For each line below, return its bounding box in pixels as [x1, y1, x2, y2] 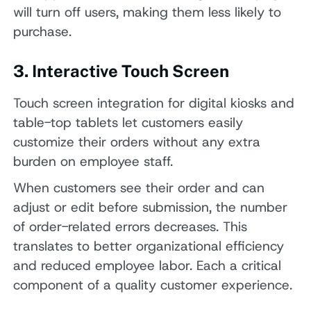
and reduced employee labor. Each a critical [13, 256, 282, 274]
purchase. [13, 22, 72, 40]
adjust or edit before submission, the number [13, 198, 288, 216]
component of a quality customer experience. [13, 276, 293, 294]
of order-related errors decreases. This [13, 217, 248, 235]
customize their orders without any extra [13, 133, 261, 151]
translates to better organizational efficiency [13, 237, 285, 255]
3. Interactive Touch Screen [13, 61, 230, 81]
